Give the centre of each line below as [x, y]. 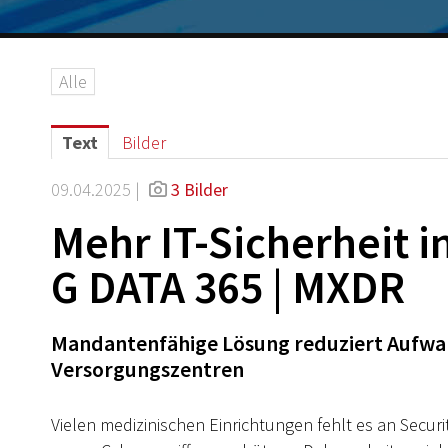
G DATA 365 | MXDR [228, 287]
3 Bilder [199, 189]
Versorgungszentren [147, 369]
